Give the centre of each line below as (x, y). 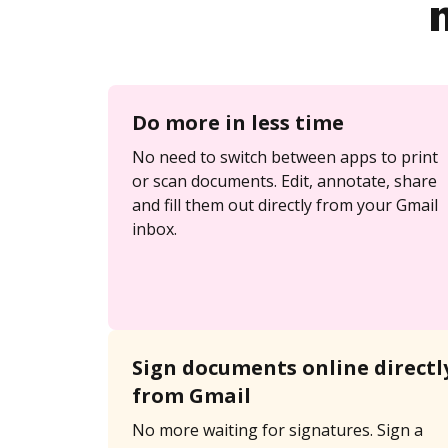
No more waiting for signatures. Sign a (277, 430)
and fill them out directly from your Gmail (285, 205)
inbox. (154, 229)
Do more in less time (238, 122)
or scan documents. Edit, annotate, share (284, 181)
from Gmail (191, 395)
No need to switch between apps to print (285, 157)
